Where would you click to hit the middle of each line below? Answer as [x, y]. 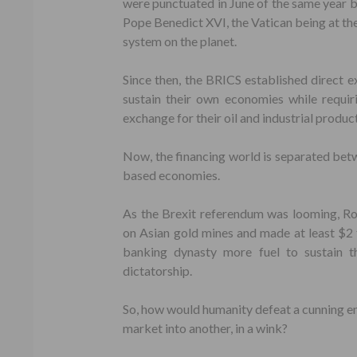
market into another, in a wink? [205, 328]
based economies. [171, 175]
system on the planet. [180, 41]
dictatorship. [157, 271]
